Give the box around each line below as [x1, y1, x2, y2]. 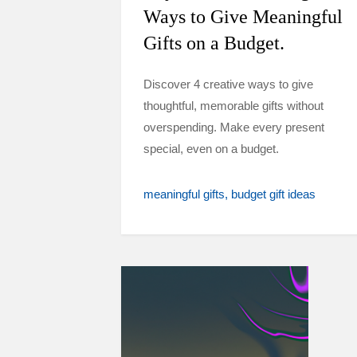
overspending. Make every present [143, 120, 324, 134]
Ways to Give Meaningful [143, 6, 343, 27]
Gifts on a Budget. [143, 33, 284, 53]
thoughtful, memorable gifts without [143, 99, 324, 112]
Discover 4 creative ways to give [143, 77, 313, 91]
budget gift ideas [231, 187, 316, 201]
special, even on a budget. [143, 142, 279, 155]
